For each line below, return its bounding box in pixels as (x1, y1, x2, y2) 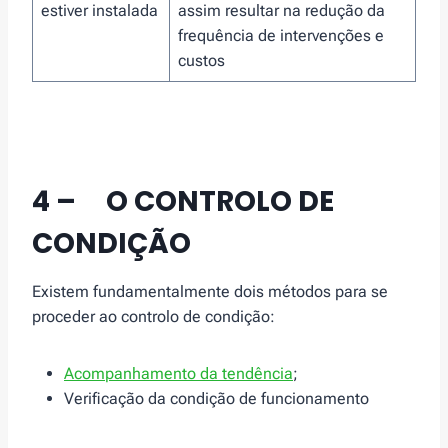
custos (178, 50, 225, 70)
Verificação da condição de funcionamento (64, 388, 369, 408)
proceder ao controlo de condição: (32, 306, 275, 326)
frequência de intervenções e (178, 25, 384, 45)
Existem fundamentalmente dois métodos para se (32, 281, 388, 301)
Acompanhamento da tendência (64, 363, 293, 383)
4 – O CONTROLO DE (32, 181, 334, 221)
